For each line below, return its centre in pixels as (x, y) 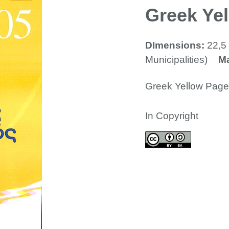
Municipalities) (176, 60)
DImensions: (176, 45)
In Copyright (172, 116)
